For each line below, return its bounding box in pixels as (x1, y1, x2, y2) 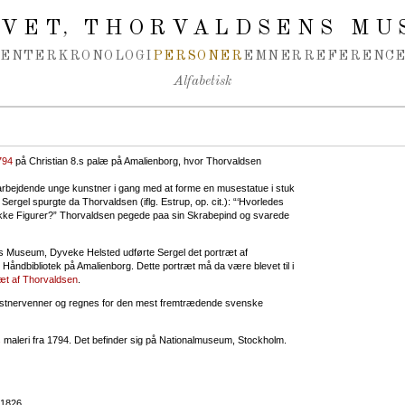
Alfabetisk (174, 75, 231, 89)
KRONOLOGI (58, 50, 153, 62)
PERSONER (152, 50, 244, 62)
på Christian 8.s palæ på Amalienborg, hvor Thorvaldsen (13, 155, 261, 166)
